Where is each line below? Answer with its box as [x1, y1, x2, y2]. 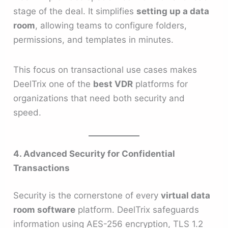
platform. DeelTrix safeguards [75, 204, 199, 215]
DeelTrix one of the [13, 78, 94, 89]
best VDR [93, 78, 133, 89]
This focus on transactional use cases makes [13, 64, 197, 75]
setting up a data [136, 6, 210, 16]
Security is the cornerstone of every [13, 190, 161, 201]
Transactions [13, 163, 70, 174]
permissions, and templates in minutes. [13, 34, 174, 45]
